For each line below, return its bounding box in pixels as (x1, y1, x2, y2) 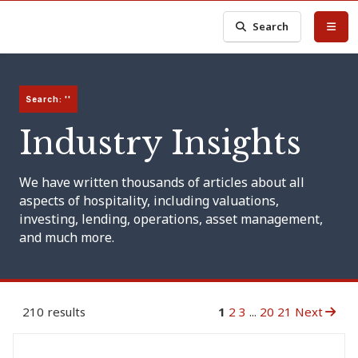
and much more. (19, 229, 114, 246)
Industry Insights (19, 123, 301, 163)
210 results (22, 304, 86, 320)
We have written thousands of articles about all (19, 173, 304, 191)
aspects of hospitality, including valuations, (19, 192, 279, 209)
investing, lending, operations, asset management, (19, 210, 323, 228)
